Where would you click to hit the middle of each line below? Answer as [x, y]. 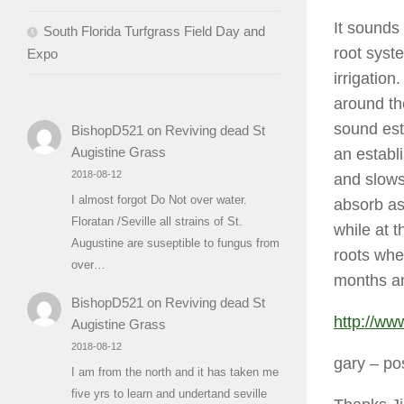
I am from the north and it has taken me [174, 372]
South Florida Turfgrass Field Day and [154, 32]
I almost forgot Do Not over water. [159, 199]
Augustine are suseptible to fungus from [175, 243]
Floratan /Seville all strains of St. [156, 221]
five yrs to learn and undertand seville [169, 394]
